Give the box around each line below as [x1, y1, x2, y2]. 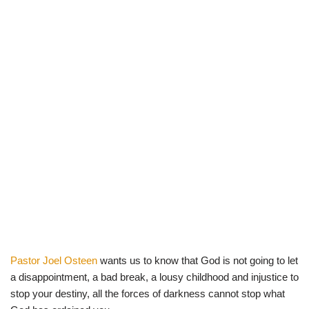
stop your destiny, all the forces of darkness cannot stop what [10, 287, 285, 299]
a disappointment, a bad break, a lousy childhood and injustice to [10, 270, 299, 283]
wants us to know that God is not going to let [97, 254, 298, 266]
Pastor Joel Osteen [10, 254, 97, 266]
